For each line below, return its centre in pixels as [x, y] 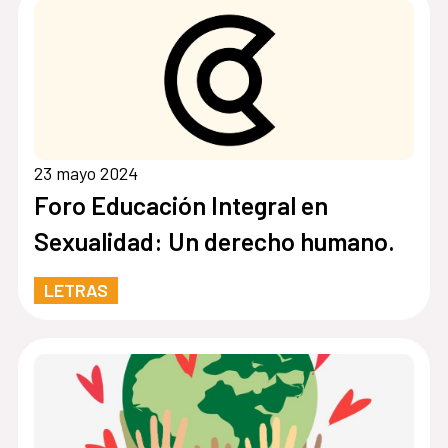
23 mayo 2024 [85, 173]
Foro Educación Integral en [180, 205]
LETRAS [75, 290]
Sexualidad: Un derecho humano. [214, 241]
